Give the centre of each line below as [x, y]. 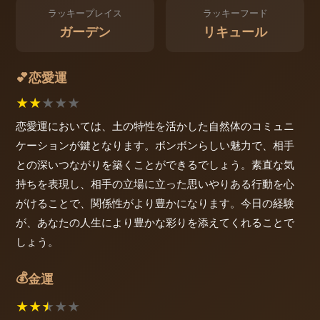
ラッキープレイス [85, 14]
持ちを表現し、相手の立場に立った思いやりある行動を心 [155, 184]
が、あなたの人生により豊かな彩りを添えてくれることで [155, 222]
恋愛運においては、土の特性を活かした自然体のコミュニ [155, 126]
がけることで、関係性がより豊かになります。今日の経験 [155, 203]
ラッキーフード [235, 14]
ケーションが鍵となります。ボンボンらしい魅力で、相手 [155, 145]
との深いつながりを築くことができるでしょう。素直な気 [155, 164]
